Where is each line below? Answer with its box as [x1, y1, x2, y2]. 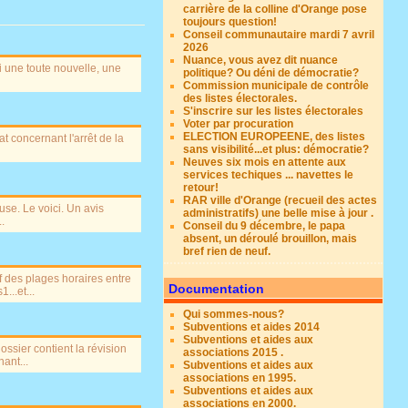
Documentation [168, 281, 265, 296]
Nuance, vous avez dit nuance [183, 54, 339, 66]
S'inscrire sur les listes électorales [183, 105, 364, 117]
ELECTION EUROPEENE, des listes [183, 130, 366, 143]
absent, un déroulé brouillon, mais [183, 232, 358, 245]
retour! [183, 181, 219, 194]
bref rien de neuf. [183, 245, 271, 258]
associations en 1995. [183, 372, 297, 384]
